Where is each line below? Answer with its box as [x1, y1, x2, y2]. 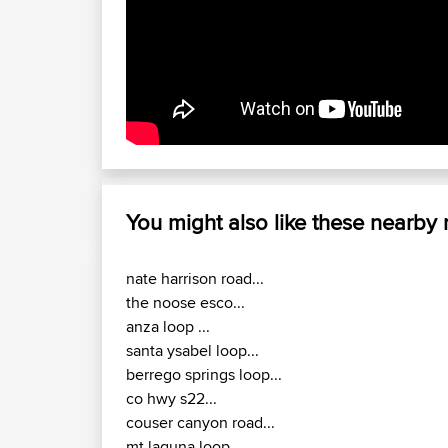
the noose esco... [126, 291, 245, 315]
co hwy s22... [126, 387, 217, 411]
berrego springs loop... [126, 363, 282, 387]
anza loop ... [126, 315, 210, 339]
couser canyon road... [126, 411, 275, 435]
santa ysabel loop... [126, 339, 259, 363]
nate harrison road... [126, 267, 264, 291]
